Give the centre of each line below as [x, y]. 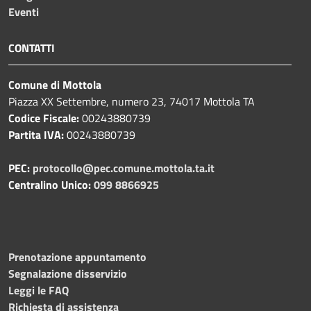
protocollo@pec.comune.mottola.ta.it [124, 168]
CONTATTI [32, 48]
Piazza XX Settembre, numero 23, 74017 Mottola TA [132, 101]
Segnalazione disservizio [68, 273]
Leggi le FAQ [39, 290]
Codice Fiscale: [45, 118]
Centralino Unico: [50, 184]
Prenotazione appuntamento [77, 257]
